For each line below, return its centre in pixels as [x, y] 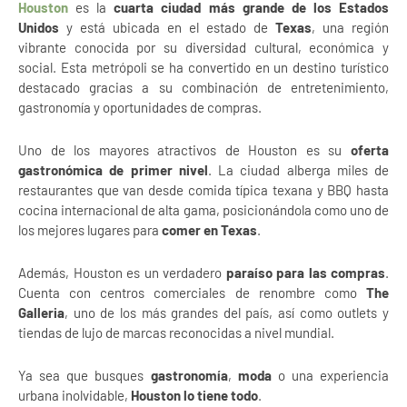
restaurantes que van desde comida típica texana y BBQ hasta [203, 190]
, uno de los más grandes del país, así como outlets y [227, 313]
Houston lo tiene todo [194, 395]
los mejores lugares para [90, 230]
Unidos [39, 27]
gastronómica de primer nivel [113, 170]
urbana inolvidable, [74, 395]
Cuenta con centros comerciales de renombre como [192, 293]
